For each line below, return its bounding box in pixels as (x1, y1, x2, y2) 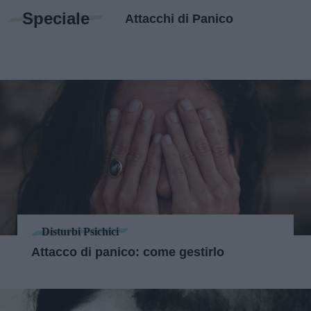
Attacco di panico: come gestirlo (31, 245, 224, 259)
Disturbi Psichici (42, 225, 119, 237)
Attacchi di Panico (125, 12, 233, 26)
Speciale (22, 9, 90, 28)
